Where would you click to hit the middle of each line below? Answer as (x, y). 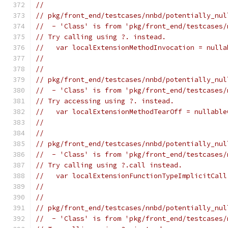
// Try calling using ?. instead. (101, 37)
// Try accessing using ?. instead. (105, 101)
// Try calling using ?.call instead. (109, 165)
